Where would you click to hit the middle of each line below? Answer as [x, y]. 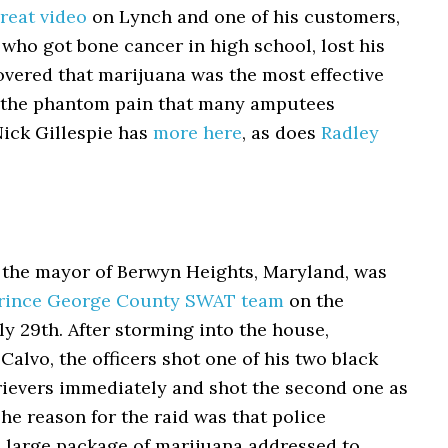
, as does [281, 132]
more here [197, 132]
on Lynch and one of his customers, [243, 16]
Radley [350, 132]
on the [314, 300]
